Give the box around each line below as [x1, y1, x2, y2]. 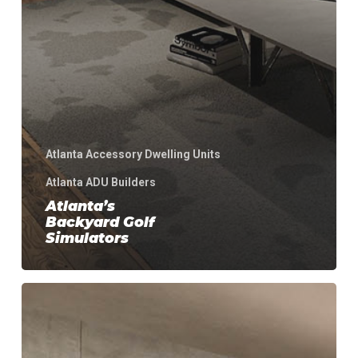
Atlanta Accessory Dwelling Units [45, 147, 221, 161]
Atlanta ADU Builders [45, 175, 156, 189]
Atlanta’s [45, 197, 115, 214]
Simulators [45, 229, 129, 246]
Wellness [20, 324, 86, 344]
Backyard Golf [45, 213, 155, 230]
